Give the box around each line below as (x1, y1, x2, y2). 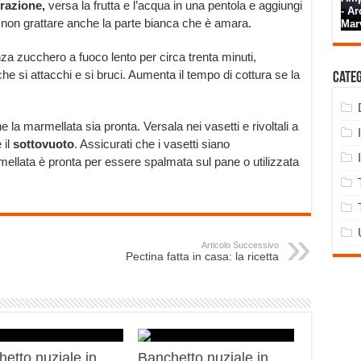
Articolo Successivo (201, 240, 279, 250)
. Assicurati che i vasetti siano (73, 137, 230, 151)
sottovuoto (12, 137, 74, 151)
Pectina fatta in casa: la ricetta (125, 250, 279, 263)
